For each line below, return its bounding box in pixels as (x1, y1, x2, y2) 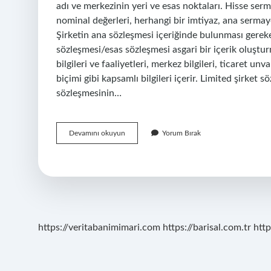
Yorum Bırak (162, 129, 201, 137)
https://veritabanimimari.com (38, 223, 160, 232)
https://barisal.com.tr (163, 223, 251, 232)
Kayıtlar (125, 205, 149, 212)
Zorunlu (125, 194, 150, 201)
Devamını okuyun (69, 129, 125, 137)
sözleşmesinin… (56, 88, 122, 98)
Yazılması (125, 183, 153, 191)
